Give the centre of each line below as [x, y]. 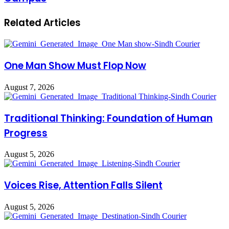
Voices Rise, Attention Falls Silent [83, 186]
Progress [26, 133]
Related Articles [42, 22]
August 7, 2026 [29, 87]
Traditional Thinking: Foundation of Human [108, 118]
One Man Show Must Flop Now [75, 66]
